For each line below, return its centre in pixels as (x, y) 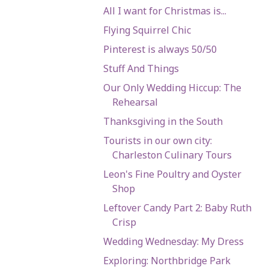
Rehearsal (135, 102)
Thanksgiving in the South (163, 121)
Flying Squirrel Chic (147, 30)
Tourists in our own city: (157, 140)
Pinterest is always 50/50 (160, 49)
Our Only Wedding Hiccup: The (172, 87)
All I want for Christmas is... (165, 11)
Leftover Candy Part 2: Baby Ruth (177, 207)
